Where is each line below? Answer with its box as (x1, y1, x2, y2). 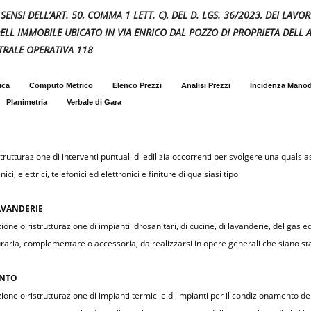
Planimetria (6, 98, 47, 107)
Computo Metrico (29, 81, 93, 90)
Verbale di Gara (67, 98, 121, 107)
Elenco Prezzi (112, 81, 162, 90)
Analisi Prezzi (181, 81, 230, 90)
